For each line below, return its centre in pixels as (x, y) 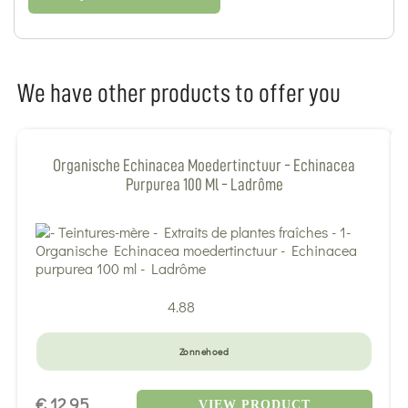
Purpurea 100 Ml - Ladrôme (204, 185)
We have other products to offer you (179, 93)
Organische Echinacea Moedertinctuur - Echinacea (204, 166)
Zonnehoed (204, 351)
